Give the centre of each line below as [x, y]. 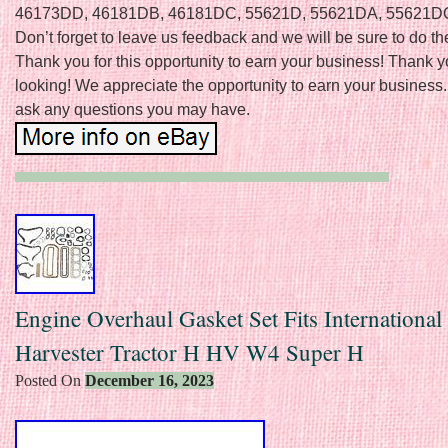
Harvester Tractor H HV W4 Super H [189, 351]
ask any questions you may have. [132, 109]
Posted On [50, 380]
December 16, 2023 [149, 380]
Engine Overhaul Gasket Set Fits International [228, 317]
